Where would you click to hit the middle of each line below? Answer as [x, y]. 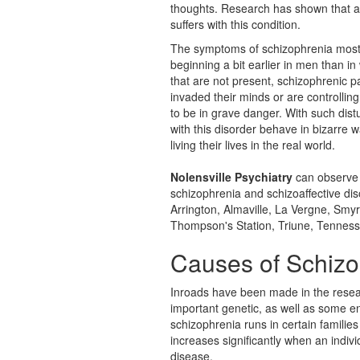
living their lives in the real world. [253, 145]
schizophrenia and [219, 193]
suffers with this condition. [235, 24]
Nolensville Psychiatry [231, 177]
